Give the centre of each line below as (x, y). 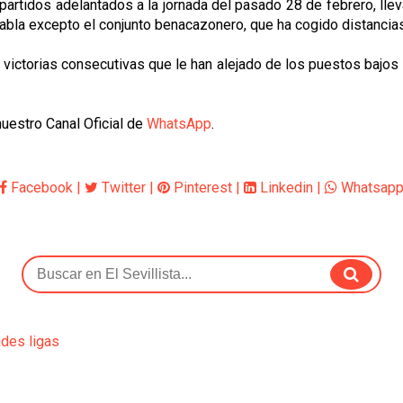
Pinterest (201, 188)
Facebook (40, 188)
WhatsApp (179, 124)
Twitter (122, 188)
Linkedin (285, 188)
